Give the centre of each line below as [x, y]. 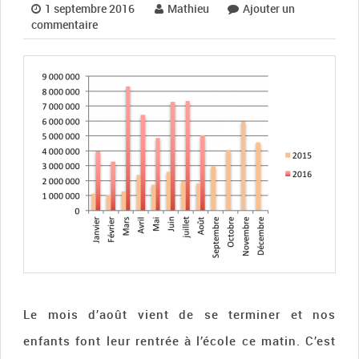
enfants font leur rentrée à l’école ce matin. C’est [179, 341]
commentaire [65, 24]
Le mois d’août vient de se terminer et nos [179, 314]
